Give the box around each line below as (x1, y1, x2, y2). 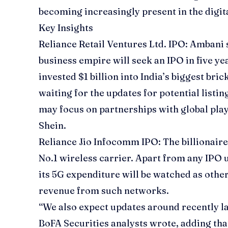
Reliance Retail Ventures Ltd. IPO (39, 38, 185, 50)
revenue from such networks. (39, 185, 169, 197)
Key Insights (39, 22, 93, 34)
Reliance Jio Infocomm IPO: (39, 136, 163, 148)
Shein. (39, 120, 66, 132)
